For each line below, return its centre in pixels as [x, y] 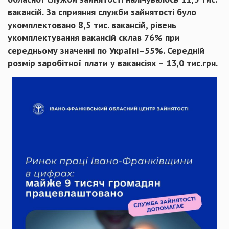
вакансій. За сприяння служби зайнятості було [102, 12]
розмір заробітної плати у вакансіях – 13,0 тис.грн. [113, 63]
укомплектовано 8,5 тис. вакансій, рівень [92, 25]
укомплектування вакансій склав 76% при [94, 38]
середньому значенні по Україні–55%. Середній [106, 50]
